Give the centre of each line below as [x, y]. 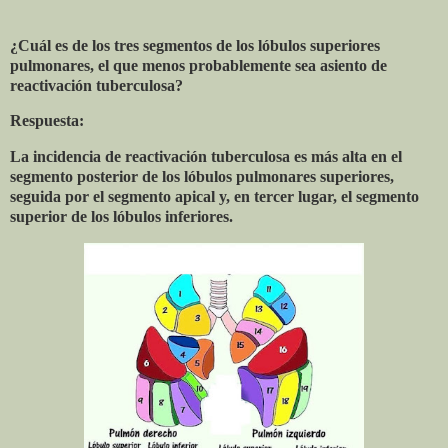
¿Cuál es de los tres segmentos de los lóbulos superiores [195, 45]
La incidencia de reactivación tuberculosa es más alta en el [206, 157]
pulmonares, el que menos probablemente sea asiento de [198, 65]
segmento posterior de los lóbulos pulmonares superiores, [202, 177]
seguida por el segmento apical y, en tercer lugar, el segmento [214, 197]
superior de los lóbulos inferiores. [121, 217]
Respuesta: [49, 121]
